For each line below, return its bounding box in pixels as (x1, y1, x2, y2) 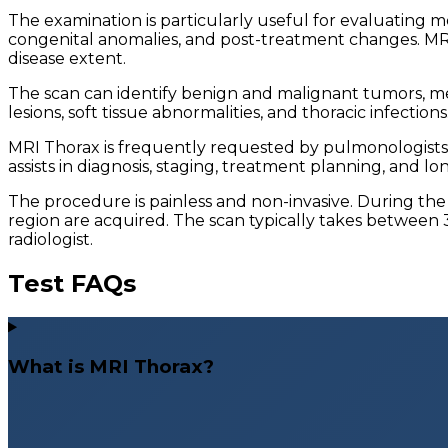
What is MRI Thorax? (8, 355, 214, 379)
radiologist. (8, 229, 93, 249)
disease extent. (8, 48, 126, 68)
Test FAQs (8, 268, 136, 298)
